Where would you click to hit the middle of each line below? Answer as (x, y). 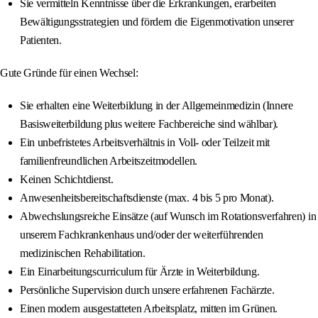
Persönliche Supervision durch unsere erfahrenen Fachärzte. (147, 290)
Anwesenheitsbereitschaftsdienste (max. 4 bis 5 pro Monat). (147, 198)
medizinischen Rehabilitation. (83, 253)
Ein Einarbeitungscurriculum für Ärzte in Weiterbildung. (140, 272)
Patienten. (41, 40)
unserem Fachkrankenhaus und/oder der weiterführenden (142, 235)
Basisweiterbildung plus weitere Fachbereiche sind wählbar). (149, 124)
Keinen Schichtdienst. (67, 180)
